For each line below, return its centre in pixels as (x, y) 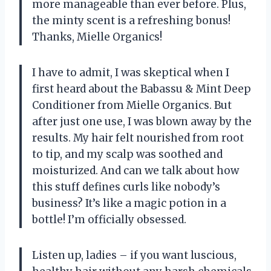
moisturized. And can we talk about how (135, 171)
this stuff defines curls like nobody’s (126, 187)
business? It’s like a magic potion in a (129, 204)
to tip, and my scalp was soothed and (127, 155)
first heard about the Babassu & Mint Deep (142, 89)
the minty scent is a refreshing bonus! (131, 21)
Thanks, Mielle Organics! (97, 37)
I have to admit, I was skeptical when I (131, 73)
